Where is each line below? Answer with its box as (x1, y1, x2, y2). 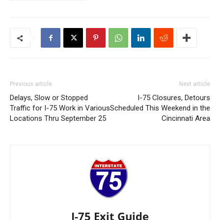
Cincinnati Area (162, 113, 210, 123)
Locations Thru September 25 (10, 113, 106, 123)
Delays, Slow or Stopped (10, 93, 88, 102)
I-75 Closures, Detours (137, 93, 210, 102)
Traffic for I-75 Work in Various (10, 103, 110, 112)
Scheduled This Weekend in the (110, 103, 210, 112)
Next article (179, 80, 210, 87)
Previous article (10, 80, 52, 87)
